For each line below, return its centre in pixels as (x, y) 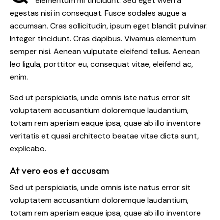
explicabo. (28, 149)
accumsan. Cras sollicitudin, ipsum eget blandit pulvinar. (109, 26)
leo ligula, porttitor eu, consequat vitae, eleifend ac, (101, 64)
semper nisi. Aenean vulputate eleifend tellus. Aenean (105, 52)
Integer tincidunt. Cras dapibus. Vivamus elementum (103, 39)
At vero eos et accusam (59, 171)
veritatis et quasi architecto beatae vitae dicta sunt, (104, 136)
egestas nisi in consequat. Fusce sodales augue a (98, 13)
